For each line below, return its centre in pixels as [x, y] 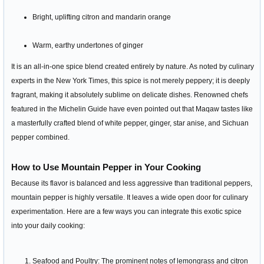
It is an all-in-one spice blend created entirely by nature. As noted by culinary [133, 67]
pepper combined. [40, 137]
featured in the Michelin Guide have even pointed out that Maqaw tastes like [132, 109]
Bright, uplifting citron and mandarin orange [102, 17]
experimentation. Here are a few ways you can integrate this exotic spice [126, 212]
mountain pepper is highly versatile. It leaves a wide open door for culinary [130, 197]
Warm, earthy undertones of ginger [88, 45]
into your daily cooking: [48, 226]
